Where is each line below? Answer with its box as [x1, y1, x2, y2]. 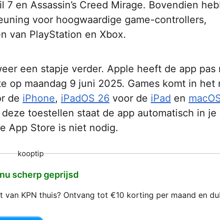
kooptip [17, 148, 44, 158]
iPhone [23, 92, 55, 104]
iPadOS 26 [61, 92, 110, 104]
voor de [110, 92, 151, 104]
